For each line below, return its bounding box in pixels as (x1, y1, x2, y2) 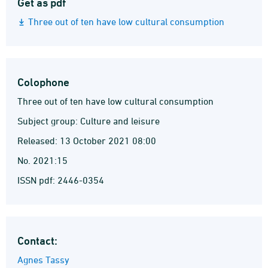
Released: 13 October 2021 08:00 (17, 135, 156, 146)
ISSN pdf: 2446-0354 (17, 175, 104, 185)
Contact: (17, 234, 57, 247)
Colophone (17, 75, 69, 89)
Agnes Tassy (17, 254, 69, 265)
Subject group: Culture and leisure (17, 115, 160, 126)
